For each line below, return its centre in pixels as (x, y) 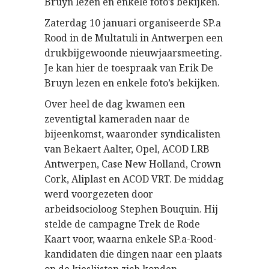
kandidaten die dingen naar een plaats (133, 254)
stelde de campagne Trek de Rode (122, 224)
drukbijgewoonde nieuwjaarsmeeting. (133, 53)
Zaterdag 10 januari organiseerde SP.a (133, 23)
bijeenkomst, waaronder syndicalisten (132, 134)
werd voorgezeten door (99, 194)
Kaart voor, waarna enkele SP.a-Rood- (131, 239)
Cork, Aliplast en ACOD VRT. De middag (134, 179)
